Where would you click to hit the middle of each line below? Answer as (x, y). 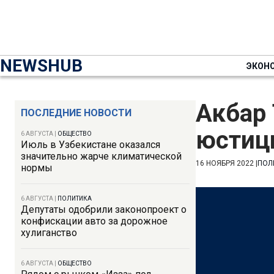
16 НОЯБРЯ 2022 (225, 163)
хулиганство (49, 233)
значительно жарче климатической (101, 156)
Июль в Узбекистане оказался (91, 145)
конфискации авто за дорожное (94, 221)
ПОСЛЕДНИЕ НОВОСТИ (76, 113)
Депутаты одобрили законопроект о (104, 209)
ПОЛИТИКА (75, 198)
